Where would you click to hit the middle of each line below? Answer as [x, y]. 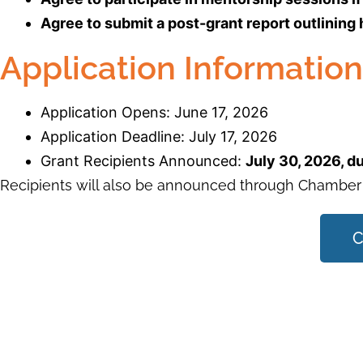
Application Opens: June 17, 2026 [154, 112]
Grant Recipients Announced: [143, 161]
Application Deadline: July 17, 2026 [159, 137]
